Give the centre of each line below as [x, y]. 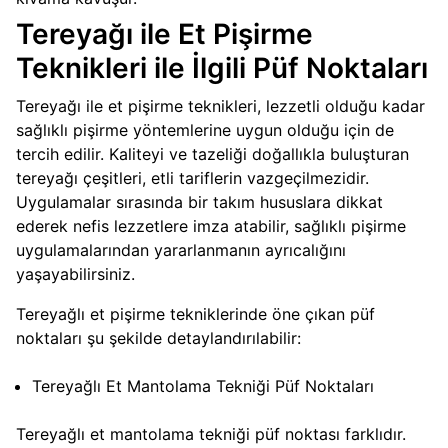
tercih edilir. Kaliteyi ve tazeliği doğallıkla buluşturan [212, 154]
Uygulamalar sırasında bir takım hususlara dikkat [199, 202]
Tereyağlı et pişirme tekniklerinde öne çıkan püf [195, 314]
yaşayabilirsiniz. [75, 274]
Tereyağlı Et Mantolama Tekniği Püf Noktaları [203, 386]
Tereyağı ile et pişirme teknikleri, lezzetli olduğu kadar [220, 106]
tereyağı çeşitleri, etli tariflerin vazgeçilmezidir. [192, 178]
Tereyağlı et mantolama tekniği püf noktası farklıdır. [211, 434]
